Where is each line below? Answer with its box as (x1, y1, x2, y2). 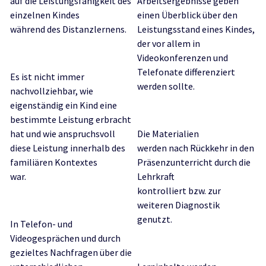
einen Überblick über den (137, 9, 237, 21)
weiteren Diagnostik (137, 199, 220, 211)
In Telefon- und (10, 218, 72, 230)
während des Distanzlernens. (10, 23, 126, 35)
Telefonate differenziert (137, 66, 235, 78)
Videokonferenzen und (137, 52, 228, 64)
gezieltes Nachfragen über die (10, 246, 132, 258)
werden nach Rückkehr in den (137, 142, 254, 154)
